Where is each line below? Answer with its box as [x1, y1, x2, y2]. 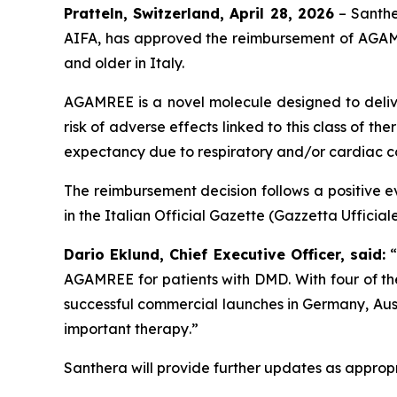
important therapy [64, 319, 189, 338]
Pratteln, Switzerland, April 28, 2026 [64, 4, 334, 22]
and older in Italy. [64, 53, 184, 72]
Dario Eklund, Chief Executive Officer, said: [64, 245, 385, 263]
